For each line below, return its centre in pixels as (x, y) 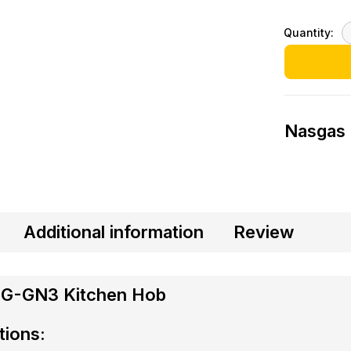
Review (263, 232)
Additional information (113, 232)
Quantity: (309, 33)
